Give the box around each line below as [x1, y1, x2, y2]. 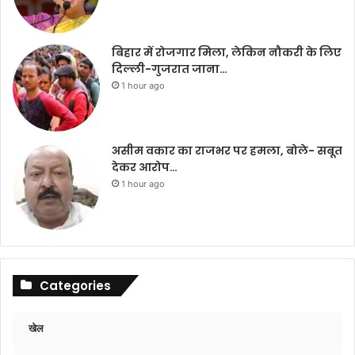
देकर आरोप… [112, 158, 177, 175]
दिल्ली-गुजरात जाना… [112, 60, 227, 77]
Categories [40, 277, 111, 294]
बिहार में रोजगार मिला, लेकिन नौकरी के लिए [112, 44, 342, 60]
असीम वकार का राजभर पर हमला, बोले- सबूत [112, 142, 342, 158]
